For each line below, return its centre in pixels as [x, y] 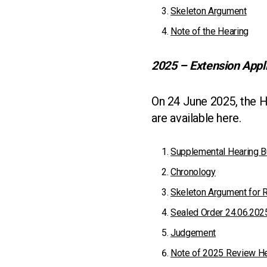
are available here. [196, 118]
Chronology [193, 172]
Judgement [193, 233]
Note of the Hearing [209, 31]
